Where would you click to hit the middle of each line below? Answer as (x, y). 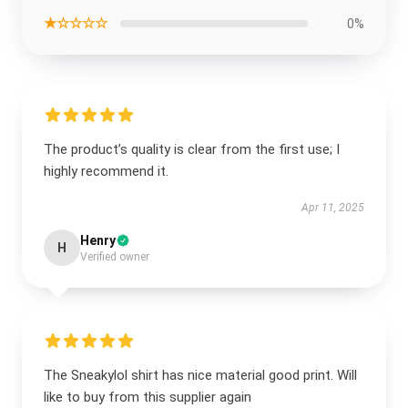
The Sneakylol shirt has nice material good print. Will (200, 375)
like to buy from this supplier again (148, 397)
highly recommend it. (106, 171)
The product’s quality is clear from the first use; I (192, 149)
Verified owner (115, 257)
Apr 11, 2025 (333, 208)
